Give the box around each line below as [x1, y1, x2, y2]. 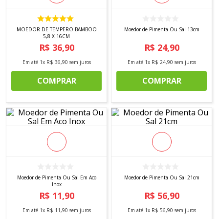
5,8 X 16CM [43, 33, 70, 40]
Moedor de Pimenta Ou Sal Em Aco [17, 174, 96, 181]
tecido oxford [28, 16, 68, 25]
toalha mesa [28, 33, 66, 43]
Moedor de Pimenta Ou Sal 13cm [124, 26, 199, 33]
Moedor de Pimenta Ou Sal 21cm [124, 174, 199, 181]
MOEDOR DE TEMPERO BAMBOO [16, 26, 97, 33]
